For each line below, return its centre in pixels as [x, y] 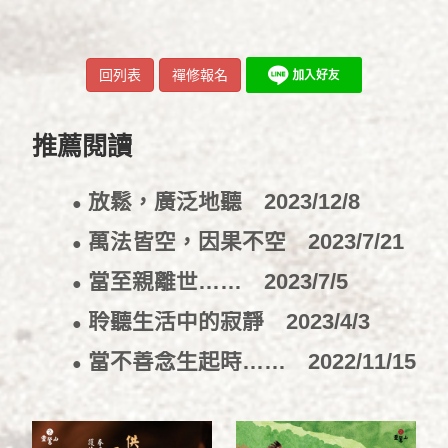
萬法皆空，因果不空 [194, 242]
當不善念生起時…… [194, 362]
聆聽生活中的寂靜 [183, 322]
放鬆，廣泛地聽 [172, 202]
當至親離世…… [172, 282]
